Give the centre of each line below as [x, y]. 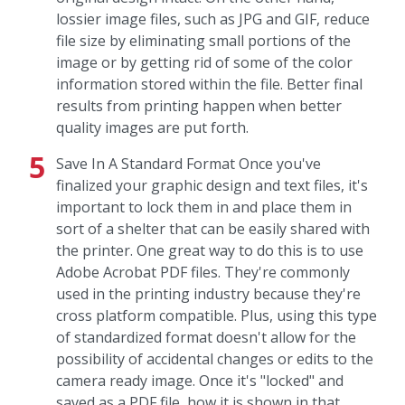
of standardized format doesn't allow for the [206, 337]
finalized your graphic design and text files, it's [212, 185]
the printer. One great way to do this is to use [210, 250]
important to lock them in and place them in [204, 207]
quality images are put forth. [152, 127]
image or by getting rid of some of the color [204, 62]
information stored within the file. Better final [209, 84]
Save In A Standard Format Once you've [188, 164]
